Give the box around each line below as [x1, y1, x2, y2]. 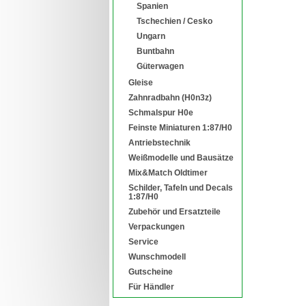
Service [128, 237, 158, 246]
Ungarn [137, 31, 165, 40]
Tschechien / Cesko [137, 16, 212, 25]
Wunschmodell [128, 252, 186, 261]
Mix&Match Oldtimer [128, 168, 208, 177]
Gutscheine [128, 267, 173, 276]
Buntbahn [137, 46, 174, 55]
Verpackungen [128, 222, 184, 231]
